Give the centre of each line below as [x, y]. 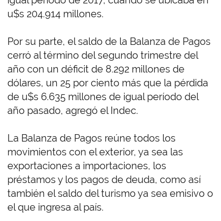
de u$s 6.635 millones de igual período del [103, 97]
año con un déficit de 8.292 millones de [96, 69]
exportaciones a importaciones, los [87, 166]
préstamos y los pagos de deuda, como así [104, 180]
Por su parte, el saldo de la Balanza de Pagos [109, 42]
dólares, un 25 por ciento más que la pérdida [108, 83]
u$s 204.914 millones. [55, 14]
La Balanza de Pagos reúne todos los [92, 138]
